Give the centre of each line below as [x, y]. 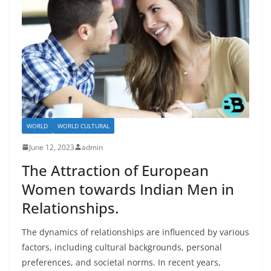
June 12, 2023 [52, 147]
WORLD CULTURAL [83, 126]
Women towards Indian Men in [128, 189]
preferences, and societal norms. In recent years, [121, 262]
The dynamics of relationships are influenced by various [135, 232]
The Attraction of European [115, 170]
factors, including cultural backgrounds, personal [122, 247]
